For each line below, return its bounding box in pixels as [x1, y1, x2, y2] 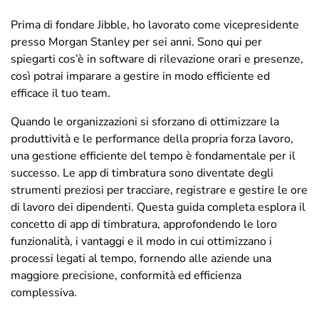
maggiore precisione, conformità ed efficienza [11, 268, 241, 283]
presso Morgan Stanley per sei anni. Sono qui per [11, 34, 262, 50]
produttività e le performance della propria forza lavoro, [11, 131, 293, 147]
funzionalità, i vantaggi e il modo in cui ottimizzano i [11, 234, 272, 249]
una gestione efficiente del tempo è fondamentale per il [11, 148, 296, 164]
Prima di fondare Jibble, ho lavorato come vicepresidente [11, 17, 299, 33]
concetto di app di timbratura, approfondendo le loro [11, 216, 277, 232]
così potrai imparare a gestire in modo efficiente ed [11, 68, 270, 84]
